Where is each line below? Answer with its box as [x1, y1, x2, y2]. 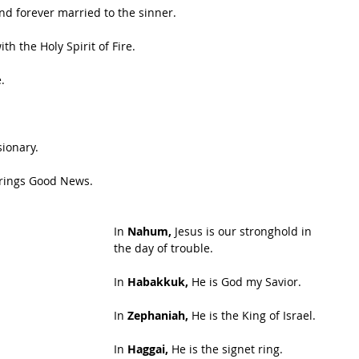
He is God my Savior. [188, 274, 301, 289]
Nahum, [127, 224, 171, 239]
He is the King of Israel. [188, 308, 316, 323]
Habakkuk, [127, 274, 188, 289]
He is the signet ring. [171, 341, 283, 357]
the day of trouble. [114, 240, 213, 256]
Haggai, [127, 341, 171, 357]
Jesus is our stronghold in [171, 224, 315, 239]
